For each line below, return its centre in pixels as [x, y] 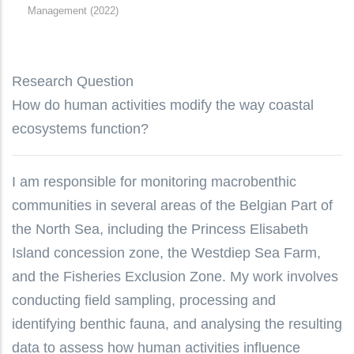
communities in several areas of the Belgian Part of [172, 205]
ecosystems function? [80, 128]
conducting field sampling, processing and [144, 300]
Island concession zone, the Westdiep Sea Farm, [166, 252]
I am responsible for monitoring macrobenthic [154, 181]
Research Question [73, 81]
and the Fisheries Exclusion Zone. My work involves [175, 276]
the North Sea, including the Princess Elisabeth [160, 229]
